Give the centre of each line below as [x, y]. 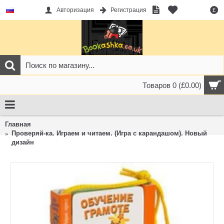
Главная [18, 124]
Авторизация [75, 10]
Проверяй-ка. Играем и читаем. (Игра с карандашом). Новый [109, 133]
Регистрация [128, 10]
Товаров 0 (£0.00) [172, 85]
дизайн [23, 142]
